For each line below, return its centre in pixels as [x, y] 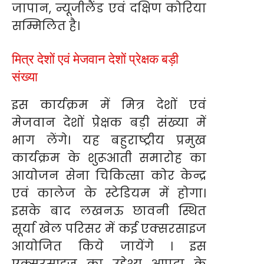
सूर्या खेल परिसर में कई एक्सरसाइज [109, 228]
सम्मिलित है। [46, 26]
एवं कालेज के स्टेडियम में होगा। [109, 193]
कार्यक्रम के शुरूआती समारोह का [109, 158]
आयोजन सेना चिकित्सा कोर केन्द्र [109, 175]
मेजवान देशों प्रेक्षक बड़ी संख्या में [109, 122]
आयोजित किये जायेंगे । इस [109, 246]
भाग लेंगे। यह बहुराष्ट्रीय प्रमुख [109, 140]
